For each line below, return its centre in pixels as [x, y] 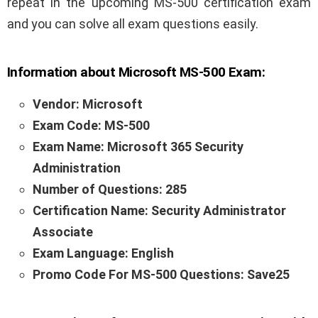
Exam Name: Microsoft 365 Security [138, 147]
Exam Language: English [103, 253]
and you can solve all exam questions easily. [133, 24]
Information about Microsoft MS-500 [116, 72]
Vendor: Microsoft [88, 104]
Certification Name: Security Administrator [159, 211]
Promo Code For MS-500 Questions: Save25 [161, 275]
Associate [63, 232]
